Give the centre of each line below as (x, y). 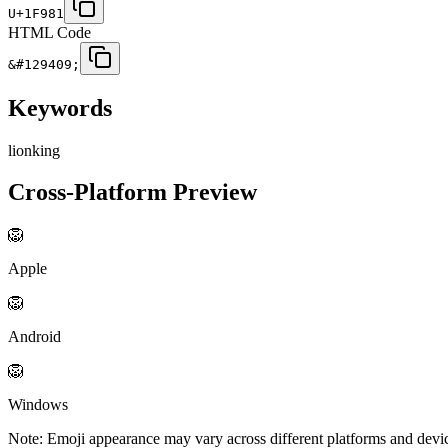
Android (34, 337)
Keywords (60, 107)
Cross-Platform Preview (132, 192)
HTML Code (49, 32)
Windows (38, 405)
